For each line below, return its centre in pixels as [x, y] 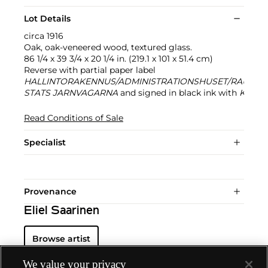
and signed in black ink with [179, 93]
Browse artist [61, 239]
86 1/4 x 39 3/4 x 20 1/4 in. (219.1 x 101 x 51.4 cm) [118, 59]
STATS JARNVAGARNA [71, 93]
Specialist [45, 143]
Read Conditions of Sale [74, 118]
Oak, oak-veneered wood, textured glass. [108, 48]
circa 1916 [44, 36]
